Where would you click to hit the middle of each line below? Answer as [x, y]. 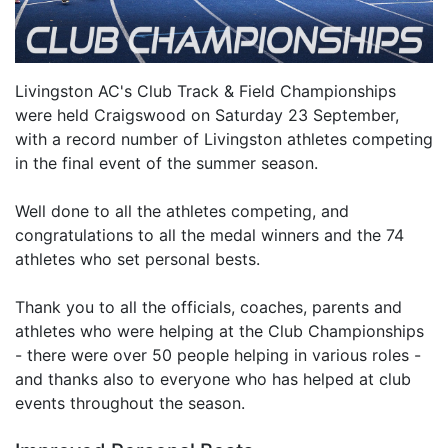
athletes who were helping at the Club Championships [219, 330]
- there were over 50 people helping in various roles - [218, 354]
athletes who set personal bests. [137, 258]
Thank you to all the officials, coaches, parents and [208, 306]
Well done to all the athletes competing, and [182, 210]
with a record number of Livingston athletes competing [224, 138]
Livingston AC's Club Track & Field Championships [205, 90]
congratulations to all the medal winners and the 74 [209, 234]
